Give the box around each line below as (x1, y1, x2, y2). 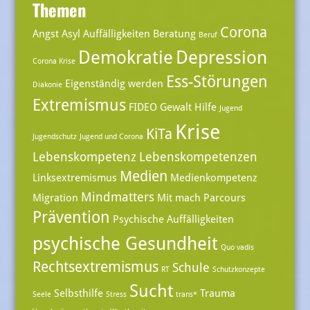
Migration (32, 191, 78, 204)
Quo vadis (220, 242, 254, 252)
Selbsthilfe (53, 286, 103, 300)
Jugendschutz (32, 131, 77, 141)
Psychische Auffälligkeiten (112, 212, 234, 226)
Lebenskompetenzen (138, 149, 257, 164)
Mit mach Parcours (156, 191, 246, 204)
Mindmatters (80, 189, 154, 204)
